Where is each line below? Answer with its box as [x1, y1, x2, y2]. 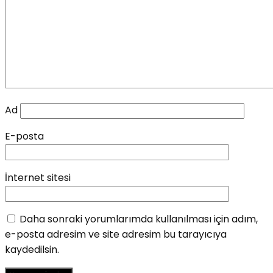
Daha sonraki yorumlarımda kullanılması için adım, [19, 211, 258, 226]
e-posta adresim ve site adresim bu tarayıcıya [5, 227, 227, 241]
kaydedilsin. [5, 242, 59, 257]
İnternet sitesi [5, 170, 71, 185]
